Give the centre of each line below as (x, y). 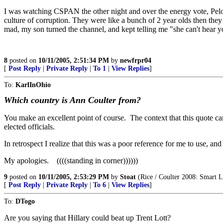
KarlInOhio (33, 85)
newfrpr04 (136, 60)
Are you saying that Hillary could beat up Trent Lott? (87, 218)
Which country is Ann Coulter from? (72, 100)
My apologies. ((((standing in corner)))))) (71, 161)
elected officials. (29, 127)
